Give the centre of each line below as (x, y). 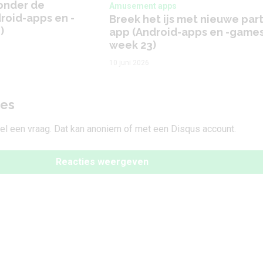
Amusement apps (143, 6)
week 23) (133, 45)
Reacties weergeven (102, 162)
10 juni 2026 (129, 63)
